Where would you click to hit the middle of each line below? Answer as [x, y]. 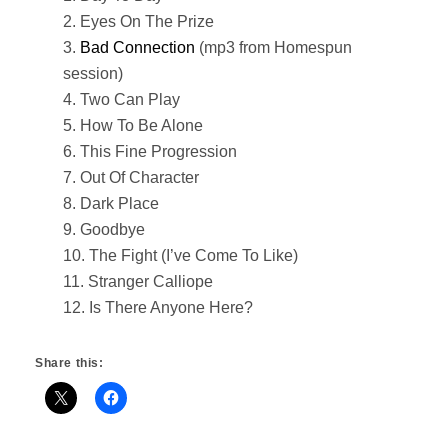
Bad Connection [137, 48]
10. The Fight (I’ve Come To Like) [180, 256]
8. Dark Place [111, 204]
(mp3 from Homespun [273, 48]
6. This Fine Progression [150, 152]
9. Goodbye [104, 230]
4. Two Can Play [121, 100]
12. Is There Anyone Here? [158, 308]
